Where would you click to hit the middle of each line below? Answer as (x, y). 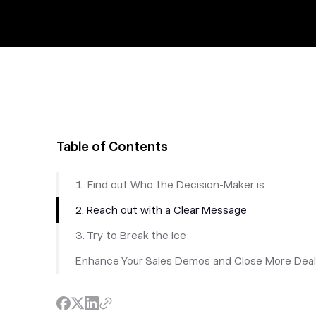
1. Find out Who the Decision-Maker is (170, 185)
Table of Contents (112, 146)
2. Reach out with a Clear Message (161, 210)
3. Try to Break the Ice (131, 236)
